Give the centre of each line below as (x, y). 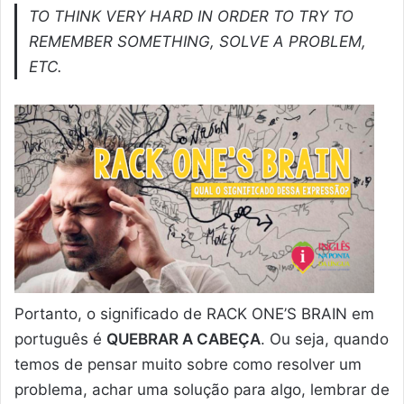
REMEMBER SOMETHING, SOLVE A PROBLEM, (198, 41)
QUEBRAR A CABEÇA (184, 339)
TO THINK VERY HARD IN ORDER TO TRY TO (192, 16)
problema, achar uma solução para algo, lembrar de (202, 389)
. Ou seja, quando (325, 339)
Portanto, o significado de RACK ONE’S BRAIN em (194, 313)
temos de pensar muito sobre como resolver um (188, 364)
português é (60, 339)
